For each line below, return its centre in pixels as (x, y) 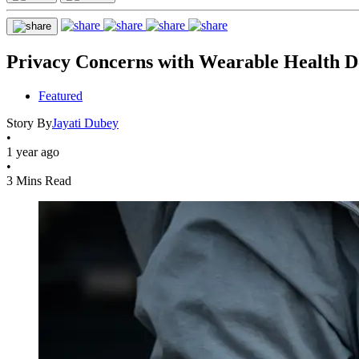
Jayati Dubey (85, 123)
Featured (61, 95)
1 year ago (33, 151)
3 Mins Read (39, 180)
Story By (29, 123)
